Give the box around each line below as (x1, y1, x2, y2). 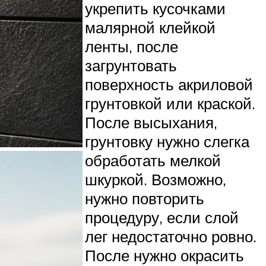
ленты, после (85, 36, 178, 56)
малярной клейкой (85, 17, 216, 37)
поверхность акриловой (85, 74, 253, 94)
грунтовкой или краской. (85, 93, 255, 113)
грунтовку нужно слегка (85, 131, 249, 151)
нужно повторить (85, 188, 204, 208)
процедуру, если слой (85, 207, 239, 227)
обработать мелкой (85, 150, 221, 170)
